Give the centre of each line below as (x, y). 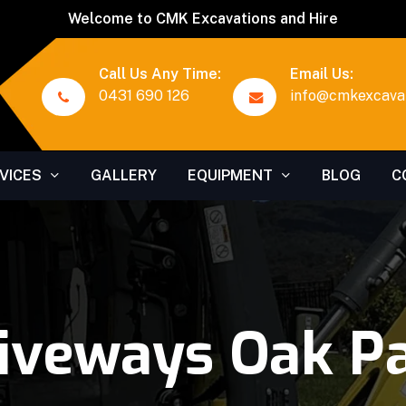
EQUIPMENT (230, 175)
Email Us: (321, 74)
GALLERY (123, 175)
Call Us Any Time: (159, 74)
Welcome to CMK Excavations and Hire (203, 19)
